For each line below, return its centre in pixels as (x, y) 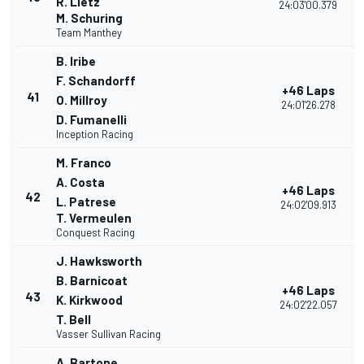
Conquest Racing (95, 233)
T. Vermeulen (94, 218)
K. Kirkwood (89, 300)
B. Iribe (76, 61)
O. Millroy (82, 100)
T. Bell (74, 320)
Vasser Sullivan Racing (108, 334)
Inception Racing (95, 134)
